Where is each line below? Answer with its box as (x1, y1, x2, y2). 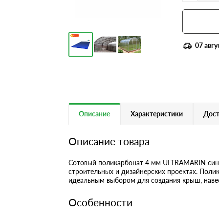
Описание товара (68, 134, 150, 147)
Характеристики (131, 109, 183, 118)
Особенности (68, 196, 132, 208)
